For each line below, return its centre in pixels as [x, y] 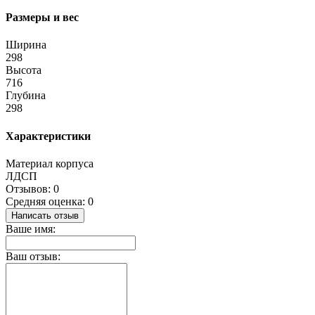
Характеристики [48, 136]
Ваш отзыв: [33, 256]
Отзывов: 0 [32, 188]
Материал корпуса [50, 163]
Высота [24, 70]
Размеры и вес [42, 18]
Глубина [26, 96]
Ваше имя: [31, 229]
